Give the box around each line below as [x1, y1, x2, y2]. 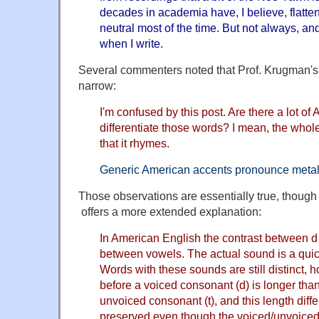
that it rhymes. [100, 136, 169, 150]
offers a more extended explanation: [78, 204, 261, 218]
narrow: [78, 78, 116, 92]
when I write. [100, 36, 163, 50]
